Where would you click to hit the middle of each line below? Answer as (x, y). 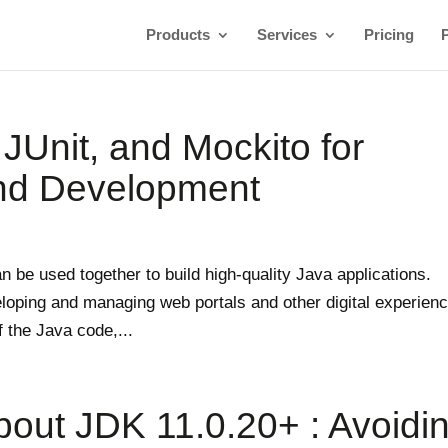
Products (177, 34)
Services (286, 34)
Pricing (388, 34)
